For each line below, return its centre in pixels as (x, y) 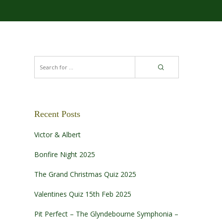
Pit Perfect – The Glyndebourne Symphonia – (106, 214)
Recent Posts (57, 114)
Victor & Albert (57, 135)
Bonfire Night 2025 (64, 155)
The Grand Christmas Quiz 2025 (85, 174)
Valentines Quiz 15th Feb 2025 (83, 194)
